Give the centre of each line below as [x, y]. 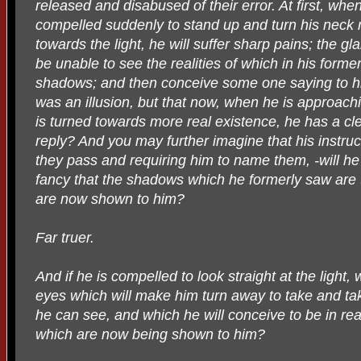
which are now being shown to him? [150, 334]
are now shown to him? [110, 199]
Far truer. [65, 238]
